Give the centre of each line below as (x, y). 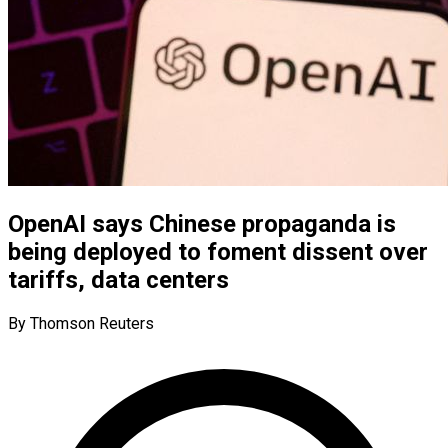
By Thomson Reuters (81, 323)
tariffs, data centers (118, 279)
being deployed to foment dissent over (218, 251)
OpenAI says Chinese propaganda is (202, 223)
